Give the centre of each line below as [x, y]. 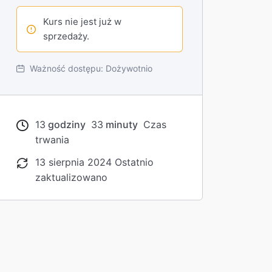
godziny [66, 125]
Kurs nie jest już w [82, 22]
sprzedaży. [66, 36]
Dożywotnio [129, 69]
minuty [121, 125]
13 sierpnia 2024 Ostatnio [94, 162]
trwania [52, 140]
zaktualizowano [71, 178]
